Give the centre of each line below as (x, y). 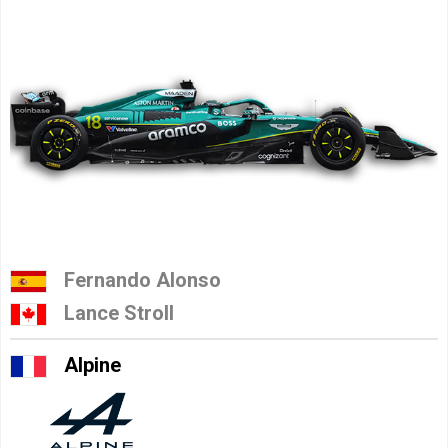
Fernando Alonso (142, 279)
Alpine (92, 365)
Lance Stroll (119, 313)
